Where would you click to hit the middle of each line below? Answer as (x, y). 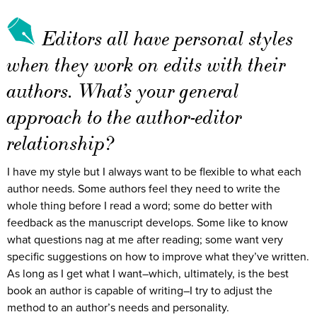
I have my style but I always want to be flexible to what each (154, 172)
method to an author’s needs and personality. (118, 307)
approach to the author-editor (125, 117)
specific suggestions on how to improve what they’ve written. (158, 257)
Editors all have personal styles (168, 38)
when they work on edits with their (146, 64)
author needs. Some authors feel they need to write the (144, 189)
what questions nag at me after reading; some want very (145, 240)
